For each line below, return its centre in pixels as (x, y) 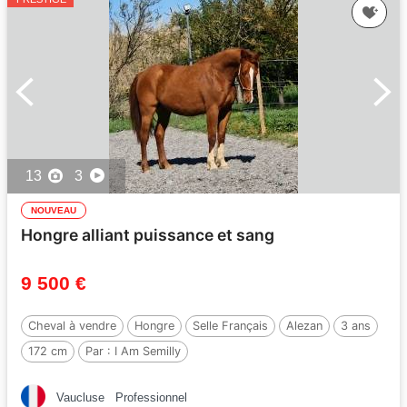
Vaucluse (80, 397)
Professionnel (151, 397)
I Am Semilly (148, 351)
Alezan (304, 326)
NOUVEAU (54, 210)
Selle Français (230, 326)
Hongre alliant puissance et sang (148, 235)
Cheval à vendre (72, 326)
